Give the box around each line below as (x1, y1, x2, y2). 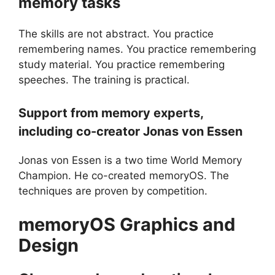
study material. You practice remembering (18, 58, 225, 71)
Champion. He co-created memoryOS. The (18, 169, 229, 182)
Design (18, 234, 79, 257)
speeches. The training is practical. (18, 74, 190, 87)
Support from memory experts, (18, 105, 203, 120)
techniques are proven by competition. (18, 184, 207, 197)
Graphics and (115, 214, 235, 236)
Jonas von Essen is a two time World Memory (18, 153, 242, 166)
